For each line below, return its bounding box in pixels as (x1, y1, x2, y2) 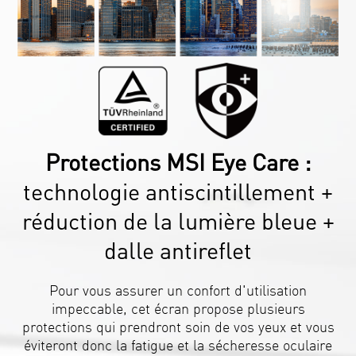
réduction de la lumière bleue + (21, 206, 335, 236)
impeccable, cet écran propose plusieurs (51, 299, 305, 318)
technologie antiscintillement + (23, 176, 333, 207)
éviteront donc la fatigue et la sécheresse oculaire (24, 335, 332, 354)
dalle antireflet (104, 235, 252, 265)
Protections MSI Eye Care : (44, 147, 311, 177)
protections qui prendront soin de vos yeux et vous (21, 317, 335, 336)
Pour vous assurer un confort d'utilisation (49, 281, 307, 300)
